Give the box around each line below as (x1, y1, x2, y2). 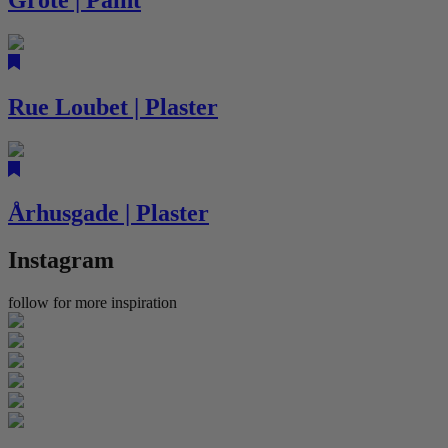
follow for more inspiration (8, 294, 177, 312)
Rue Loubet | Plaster (8, 93, 218, 120)
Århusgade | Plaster (8, 200, 209, 227)
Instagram (8, 247, 114, 274)
